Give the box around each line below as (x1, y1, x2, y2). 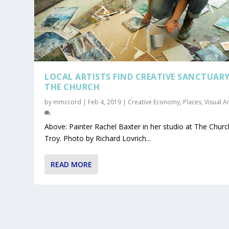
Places (183, 97, 202, 106)
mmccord (53, 97, 82, 106)
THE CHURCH (44, 81, 100, 93)
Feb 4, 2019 (88, 97, 122, 106)
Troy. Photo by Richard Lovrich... (44, 133, 151, 143)
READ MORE (51, 159, 93, 169)
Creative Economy (128, 97, 180, 106)
